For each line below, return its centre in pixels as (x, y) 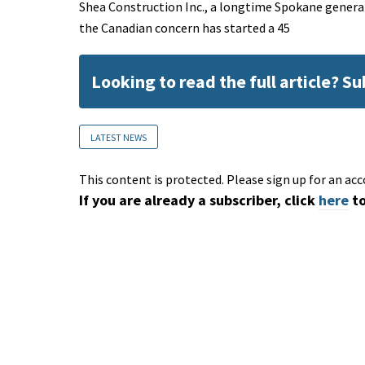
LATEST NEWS (119, 138)
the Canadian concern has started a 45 (185, 28)
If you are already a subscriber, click (197, 200)
